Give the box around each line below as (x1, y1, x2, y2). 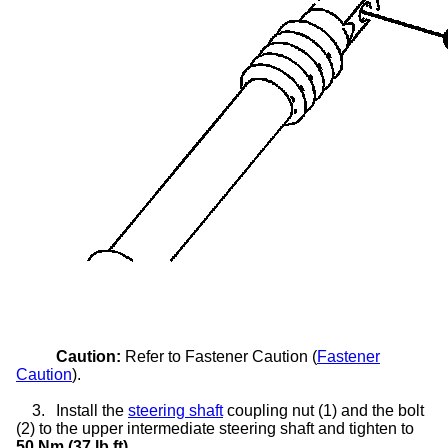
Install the (56, 401, 128, 419)
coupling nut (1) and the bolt (223, 401, 424, 419)
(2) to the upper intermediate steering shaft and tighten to (16, 419, 414, 437)
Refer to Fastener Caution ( (121, 347, 317, 365)
